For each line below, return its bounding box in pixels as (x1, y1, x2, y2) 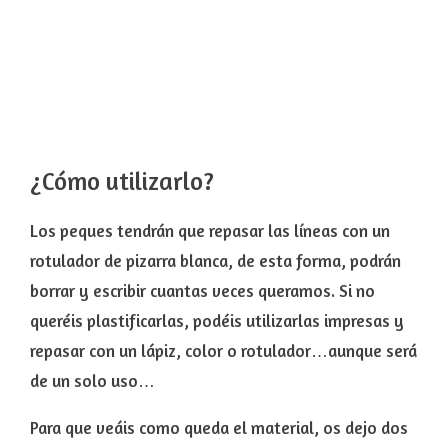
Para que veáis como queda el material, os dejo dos (30, 417, 408, 438)
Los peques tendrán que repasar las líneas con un (30, 220, 390, 241)
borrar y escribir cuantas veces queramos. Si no (30, 280, 375, 301)
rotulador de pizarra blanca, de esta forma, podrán (30, 250, 401, 271)
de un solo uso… (30, 370, 155, 391)
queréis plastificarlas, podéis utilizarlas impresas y (30, 310, 404, 331)
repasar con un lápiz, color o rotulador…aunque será (30, 340, 417, 361)
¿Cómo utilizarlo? (30, 166, 214, 196)
